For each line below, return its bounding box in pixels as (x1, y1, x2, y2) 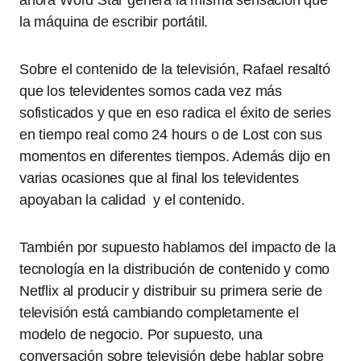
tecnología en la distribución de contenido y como (19, 261, 330, 277)
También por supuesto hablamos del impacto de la (19, 239, 336, 255)
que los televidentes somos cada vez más (19, 83, 282, 99)
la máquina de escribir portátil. (19, 14, 209, 30)
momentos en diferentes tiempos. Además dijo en (19, 148, 330, 164)
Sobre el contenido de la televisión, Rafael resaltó (19, 61, 330, 77)
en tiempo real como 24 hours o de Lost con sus (19, 127, 322, 143)
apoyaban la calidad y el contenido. (19, 192, 249, 208)
